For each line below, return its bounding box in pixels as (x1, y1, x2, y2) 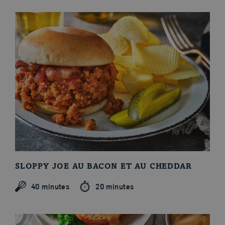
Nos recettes (15, 48, 63, 57)
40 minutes (31, 181, 70, 191)
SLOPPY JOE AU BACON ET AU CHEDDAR (15, 163, 192, 171)
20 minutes (95, 181, 134, 191)
